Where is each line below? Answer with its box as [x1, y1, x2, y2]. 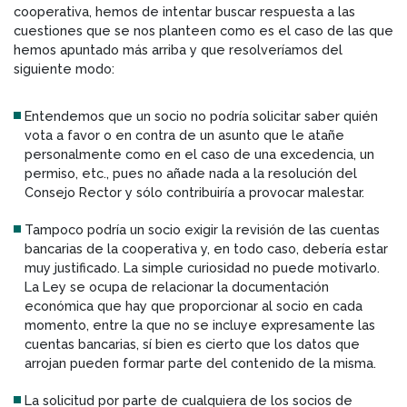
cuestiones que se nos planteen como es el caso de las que [14, 22, 393, 38]
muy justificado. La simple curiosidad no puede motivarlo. [25, 259, 380, 275]
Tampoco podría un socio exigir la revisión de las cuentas [25, 221, 380, 237]
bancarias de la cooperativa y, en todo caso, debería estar [25, 240, 388, 256]
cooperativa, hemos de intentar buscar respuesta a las [14, 3, 355, 19]
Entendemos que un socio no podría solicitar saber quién [25, 107, 378, 124]
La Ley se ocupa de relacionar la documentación [25, 278, 329, 294]
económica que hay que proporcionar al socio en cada [25, 297, 362, 313]
